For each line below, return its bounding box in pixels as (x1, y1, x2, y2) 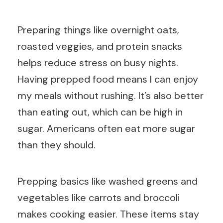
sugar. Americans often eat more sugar (17, 122, 195, 135)
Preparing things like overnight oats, (17, 23, 179, 37)
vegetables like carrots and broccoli (17, 191, 180, 205)
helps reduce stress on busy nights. (17, 56, 178, 70)
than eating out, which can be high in (17, 106, 183, 119)
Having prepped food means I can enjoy (17, 73, 198, 86)
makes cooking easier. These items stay (17, 208, 199, 221)
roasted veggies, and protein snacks (17, 40, 182, 53)
